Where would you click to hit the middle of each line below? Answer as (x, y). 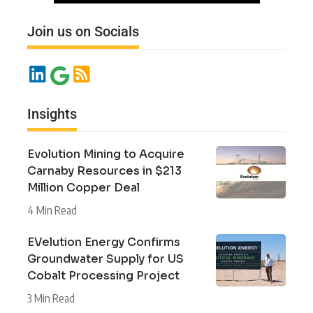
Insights (52, 114)
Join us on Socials (83, 32)
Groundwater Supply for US (105, 259)
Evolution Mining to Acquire (106, 154)
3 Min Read (51, 299)
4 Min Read (52, 211)
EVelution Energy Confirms (104, 242)
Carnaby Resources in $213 (104, 171)
